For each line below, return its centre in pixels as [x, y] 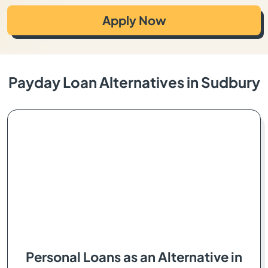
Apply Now [134, 20]
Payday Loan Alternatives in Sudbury [134, 82]
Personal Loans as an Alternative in [134, 257]
